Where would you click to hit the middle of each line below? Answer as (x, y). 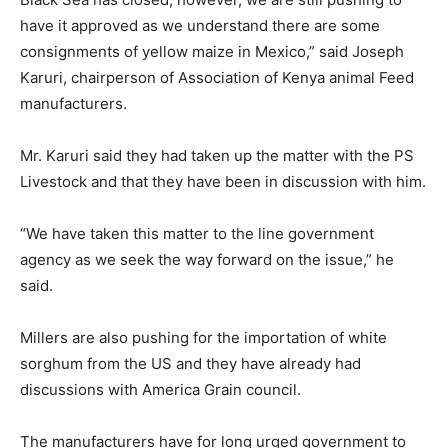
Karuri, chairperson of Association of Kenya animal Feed (217, 77)
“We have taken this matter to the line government (197, 233)
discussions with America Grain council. (160, 389)
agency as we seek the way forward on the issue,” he (207, 259)
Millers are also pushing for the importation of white (203, 337)
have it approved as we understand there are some (200, 25)
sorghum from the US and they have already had (190, 363)
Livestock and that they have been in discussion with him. (223, 181)
